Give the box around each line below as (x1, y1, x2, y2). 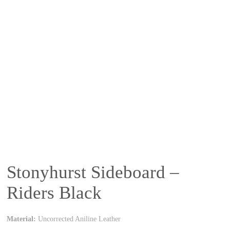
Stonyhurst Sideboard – (7, 162, 180, 182)
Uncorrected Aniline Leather (36, 215, 121, 223)
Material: (7, 215, 36, 223)
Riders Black (7, 183, 102, 203)
